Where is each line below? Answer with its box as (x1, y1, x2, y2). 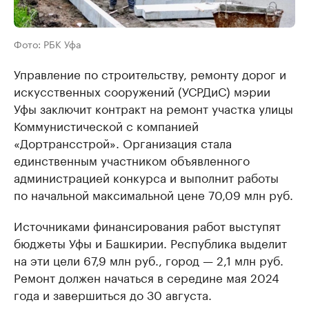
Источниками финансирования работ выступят (14, 216, 281, 235)
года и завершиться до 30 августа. (14, 285, 212, 303)
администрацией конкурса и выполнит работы (14, 168, 279, 186)
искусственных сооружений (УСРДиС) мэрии (14, 81, 270, 100)
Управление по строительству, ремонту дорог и (14, 64, 286, 83)
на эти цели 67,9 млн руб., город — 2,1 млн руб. (14, 250, 283, 269)
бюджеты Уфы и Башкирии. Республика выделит (14, 233, 287, 252)
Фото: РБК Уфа (14, 36, 81, 52)
